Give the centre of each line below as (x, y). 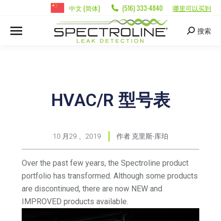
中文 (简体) (85, 8)
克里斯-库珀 (149, 136)
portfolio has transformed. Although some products (110, 176)
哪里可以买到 (192, 8)
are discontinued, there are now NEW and (92, 189)
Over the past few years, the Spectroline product (105, 163)
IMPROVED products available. (75, 202)
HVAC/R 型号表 (110, 101)
